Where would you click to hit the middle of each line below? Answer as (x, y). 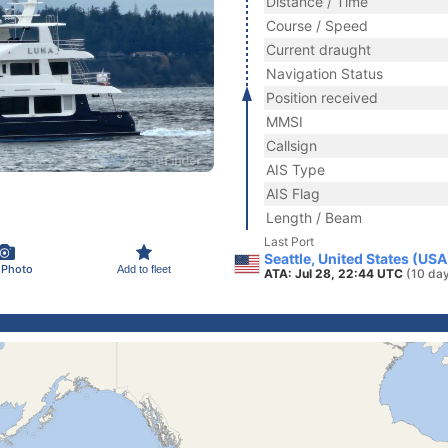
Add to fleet (144, 268)
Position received (322, 97)
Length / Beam (314, 217)
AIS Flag (293, 193)
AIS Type (295, 169)
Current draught (318, 49)
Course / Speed (317, 25)
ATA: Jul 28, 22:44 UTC (335, 273)
